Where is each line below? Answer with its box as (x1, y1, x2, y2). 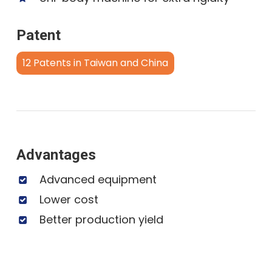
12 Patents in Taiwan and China (22, 55, 169, 70)
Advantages (16, 146, 97, 163)
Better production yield (39, 211, 164, 227)
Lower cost (39, 191, 99, 207)
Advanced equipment (39, 171, 157, 187)
